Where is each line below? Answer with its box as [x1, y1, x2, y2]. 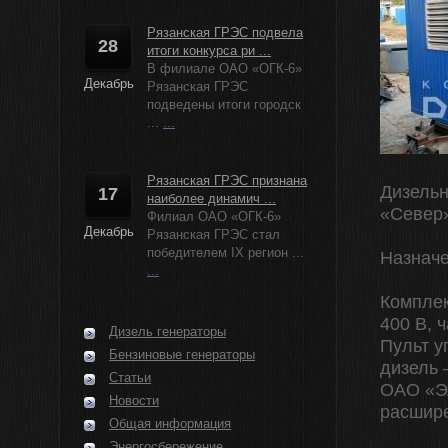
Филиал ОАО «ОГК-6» [147, 209, 281, 224]
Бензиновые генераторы [109, 347, 255, 362]
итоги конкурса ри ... [147, 43, 271, 58]
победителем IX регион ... [147, 245, 304, 260]
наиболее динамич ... [147, 191, 276, 206]
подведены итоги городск [147, 97, 301, 112]
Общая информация [109, 416, 231, 431]
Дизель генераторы [109, 324, 226, 339]
